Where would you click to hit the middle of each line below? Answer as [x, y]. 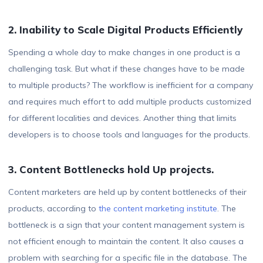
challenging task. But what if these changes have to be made [127, 69]
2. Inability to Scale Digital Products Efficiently [125, 30]
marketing [165, 209]
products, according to [53, 209]
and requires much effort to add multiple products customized [130, 102]
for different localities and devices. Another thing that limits [122, 118]
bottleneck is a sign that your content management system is [127, 225]
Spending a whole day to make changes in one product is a [124, 53]
